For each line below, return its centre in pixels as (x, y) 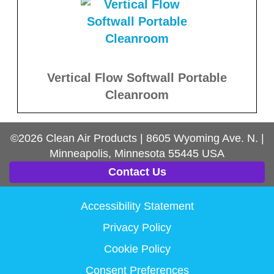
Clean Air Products (91, 138)
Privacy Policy (137, 227)
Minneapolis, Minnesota (107, 153)
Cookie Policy (137, 249)
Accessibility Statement (137, 206)
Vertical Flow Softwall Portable (137, 77)
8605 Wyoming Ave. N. (202, 138)
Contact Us (137, 172)
